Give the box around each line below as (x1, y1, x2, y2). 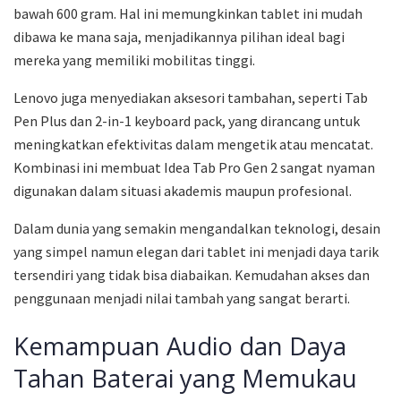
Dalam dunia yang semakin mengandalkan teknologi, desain (13, 218, 380, 237)
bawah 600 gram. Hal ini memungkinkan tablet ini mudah (13, 4, 363, 22)
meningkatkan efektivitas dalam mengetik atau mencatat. (13, 134, 373, 153)
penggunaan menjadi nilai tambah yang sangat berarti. (13, 288, 350, 307)
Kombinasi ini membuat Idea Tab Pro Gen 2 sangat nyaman (13, 158, 375, 176)
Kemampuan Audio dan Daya (13, 328, 346, 363)
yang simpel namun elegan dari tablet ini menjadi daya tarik (13, 242, 379, 260)
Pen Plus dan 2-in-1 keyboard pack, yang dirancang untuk (13, 111, 360, 130)
